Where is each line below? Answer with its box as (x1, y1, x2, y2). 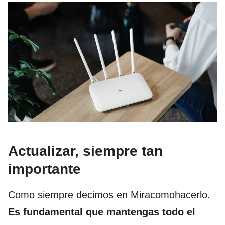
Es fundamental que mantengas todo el (8, 206, 195, 217)
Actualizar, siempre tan (8, 143, 163, 159)
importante (8, 161, 81, 177)
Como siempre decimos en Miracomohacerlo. (8, 189, 210, 200)
